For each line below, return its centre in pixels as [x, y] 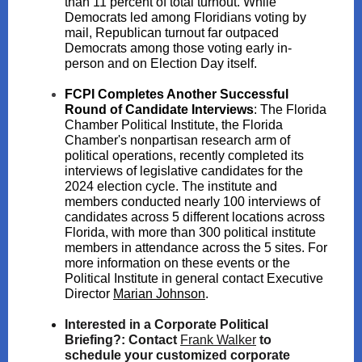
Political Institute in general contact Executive [194, 278]
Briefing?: [97, 340]
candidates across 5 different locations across [195, 217]
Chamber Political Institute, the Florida [174, 125]
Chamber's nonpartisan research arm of [177, 140]
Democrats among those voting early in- [178, 48]
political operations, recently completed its [184, 156]
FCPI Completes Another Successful [177, 94]
